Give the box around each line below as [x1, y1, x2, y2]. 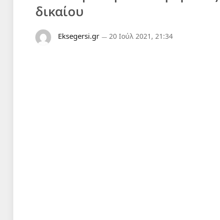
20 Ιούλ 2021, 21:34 [109, 31, 173, 41]
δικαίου [35, 2, 83, 20]
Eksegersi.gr [58, 31, 99, 41]
